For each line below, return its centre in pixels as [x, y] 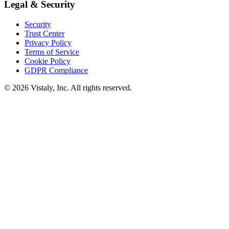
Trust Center [44, 33]
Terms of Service [52, 52]
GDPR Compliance [56, 70]
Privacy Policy [48, 42]
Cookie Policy [48, 61]
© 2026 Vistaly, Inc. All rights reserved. [68, 87]
